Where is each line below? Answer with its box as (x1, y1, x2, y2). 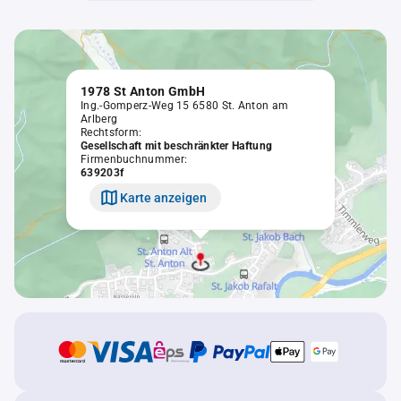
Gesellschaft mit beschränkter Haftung (81, 139, 273, 152)
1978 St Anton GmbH (81, 83, 206, 98)
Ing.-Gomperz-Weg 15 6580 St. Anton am (81, 98, 289, 112)
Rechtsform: (81, 125, 142, 139)
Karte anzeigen (120, 190, 207, 205)
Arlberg (81, 112, 118, 125)
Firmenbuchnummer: (81, 152, 188, 166)
